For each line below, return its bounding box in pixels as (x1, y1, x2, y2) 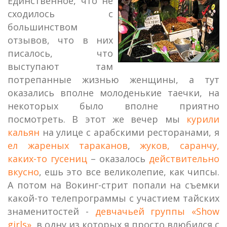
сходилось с (8, 8, 113, 20)
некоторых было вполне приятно (8, 100, 219, 112)
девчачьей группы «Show (95, 205, 219, 217)
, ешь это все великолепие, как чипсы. (39, 166, 219, 178)
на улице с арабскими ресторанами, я (40, 126, 219, 138)
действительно (149, 153, 219, 165)
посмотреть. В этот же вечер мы (8, 113, 186, 125)
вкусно (8, 166, 39, 178)
